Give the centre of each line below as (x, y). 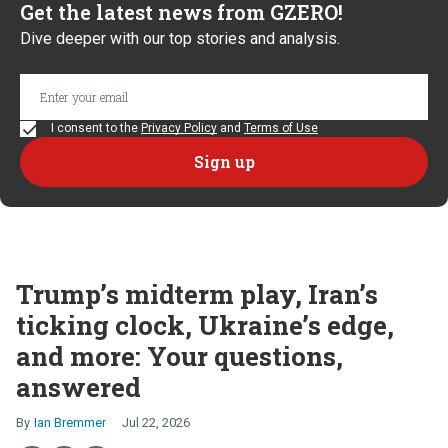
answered (78, 386)
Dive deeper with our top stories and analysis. (180, 38)
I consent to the (94, 127)
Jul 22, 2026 (156, 422)
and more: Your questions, (179, 355)
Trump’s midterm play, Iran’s (197, 293)
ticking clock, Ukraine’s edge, (205, 324)
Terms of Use (281, 127)
